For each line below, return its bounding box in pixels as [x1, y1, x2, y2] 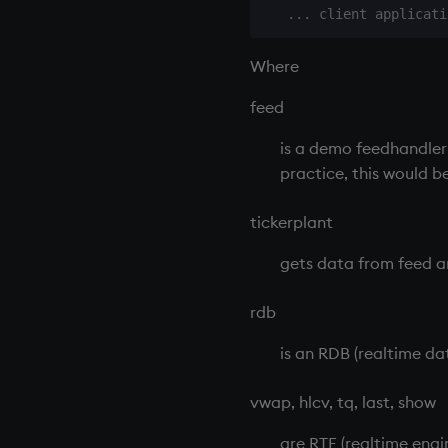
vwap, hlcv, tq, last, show [250, 391, 436, 412]
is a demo [280, 137, 356, 158]
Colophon [28, 4, 91, 23]
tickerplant [250, 211, 333, 232]
